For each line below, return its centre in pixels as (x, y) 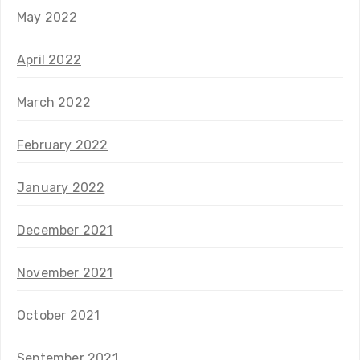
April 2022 (49, 59)
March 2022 (54, 102)
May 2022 (47, 17)
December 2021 (65, 230)
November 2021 (65, 272)
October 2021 (59, 315)
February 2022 (63, 145)
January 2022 (61, 187)
